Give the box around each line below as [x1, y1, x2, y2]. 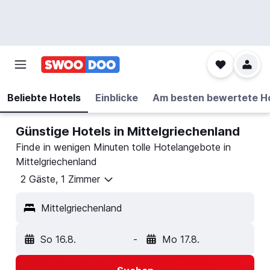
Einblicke [95, 92, 138, 104]
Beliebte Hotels [7, 92, 81, 104]
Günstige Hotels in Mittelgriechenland [16, 124, 240, 139]
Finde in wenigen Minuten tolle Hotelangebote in [16, 141, 231, 153]
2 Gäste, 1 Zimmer [20, 173, 100, 186]
